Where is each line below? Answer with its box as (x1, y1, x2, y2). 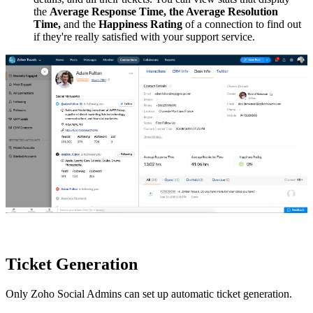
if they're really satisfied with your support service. (34, 30, 255, 43)
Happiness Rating (99, 17, 182, 30)
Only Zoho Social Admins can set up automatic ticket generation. (6, 288, 292, 300)
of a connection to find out (182, 17, 301, 30)
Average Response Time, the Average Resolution (50, 5, 278, 17)
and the (61, 17, 99, 30)
